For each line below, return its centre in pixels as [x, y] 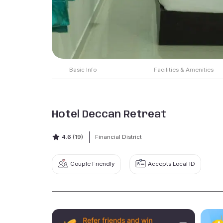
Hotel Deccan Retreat [109, 115]
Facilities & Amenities [184, 70]
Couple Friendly [93, 164]
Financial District [118, 137]
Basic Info [83, 70]
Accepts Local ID [171, 164]
